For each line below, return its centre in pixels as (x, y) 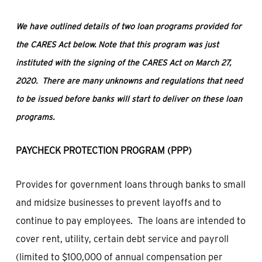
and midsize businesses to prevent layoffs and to (118, 203)
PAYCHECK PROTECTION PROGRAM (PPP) (104, 151)
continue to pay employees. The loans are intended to (130, 221)
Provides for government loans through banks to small (130, 185)
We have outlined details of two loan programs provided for (128, 26)
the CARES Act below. (57, 44)
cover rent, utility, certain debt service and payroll (122, 239)
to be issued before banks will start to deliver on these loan (129, 99)
